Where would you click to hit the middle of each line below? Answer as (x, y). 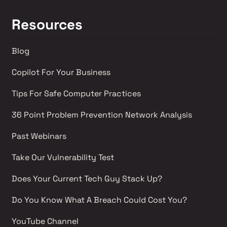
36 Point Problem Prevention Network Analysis (103, 115)
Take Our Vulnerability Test (64, 157)
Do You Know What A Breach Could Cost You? (99, 200)
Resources (47, 24)
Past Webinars (40, 136)
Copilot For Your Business (61, 72)
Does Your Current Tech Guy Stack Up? (87, 178)
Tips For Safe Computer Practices (76, 93)
